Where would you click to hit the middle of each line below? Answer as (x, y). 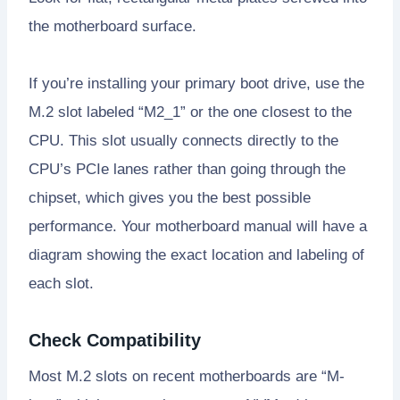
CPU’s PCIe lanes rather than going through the (187, 169)
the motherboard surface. (112, 26)
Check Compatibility (115, 340)
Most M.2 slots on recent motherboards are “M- (187, 376)
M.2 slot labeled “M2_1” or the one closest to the (190, 112)
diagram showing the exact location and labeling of (196, 254)
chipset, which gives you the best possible (170, 197)
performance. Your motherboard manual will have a (198, 226)
